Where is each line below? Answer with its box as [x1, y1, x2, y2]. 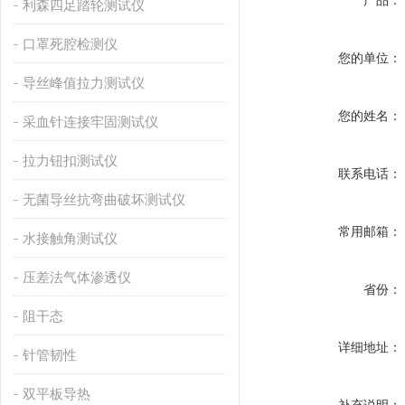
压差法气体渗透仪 [22, 269, 131, 285]
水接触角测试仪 [22, 231, 118, 246]
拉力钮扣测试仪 [22, 153, 118, 168]
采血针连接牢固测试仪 [22, 114, 158, 129]
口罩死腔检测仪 [22, 36, 118, 52]
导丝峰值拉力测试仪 [22, 75, 145, 90]
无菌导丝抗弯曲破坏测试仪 [22, 192, 185, 207]
